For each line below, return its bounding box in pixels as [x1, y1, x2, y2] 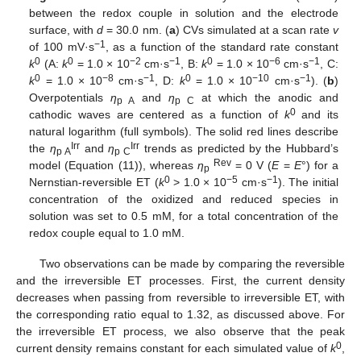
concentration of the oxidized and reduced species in [29, 192, 338, 205]
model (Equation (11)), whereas [29, 158, 197, 172]
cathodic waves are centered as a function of [29, 107, 284, 121]
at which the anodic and [194, 90, 338, 104]
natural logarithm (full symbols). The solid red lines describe [29, 124, 338, 138]
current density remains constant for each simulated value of [16, 342, 330, 355]
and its [295, 107, 338, 121]
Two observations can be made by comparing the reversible [39, 257, 345, 271]
